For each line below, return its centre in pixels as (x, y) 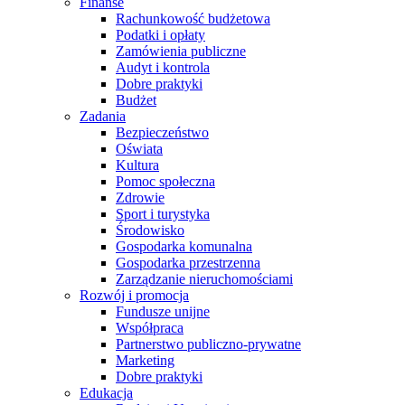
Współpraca (150, 328)
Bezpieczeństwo (162, 132)
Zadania (103, 116)
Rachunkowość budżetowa (193, 19)
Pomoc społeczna (165, 181)
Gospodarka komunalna (184, 246)
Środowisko (150, 230)
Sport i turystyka (163, 214)
